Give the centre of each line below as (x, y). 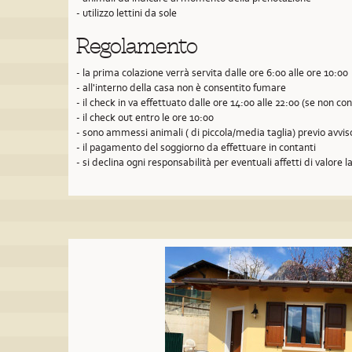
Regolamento (137, 46)
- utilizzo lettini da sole (126, 13)
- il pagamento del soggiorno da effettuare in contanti (196, 147)
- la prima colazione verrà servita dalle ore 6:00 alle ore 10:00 (212, 73)
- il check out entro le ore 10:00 (145, 117)
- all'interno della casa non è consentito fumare (181, 88)
